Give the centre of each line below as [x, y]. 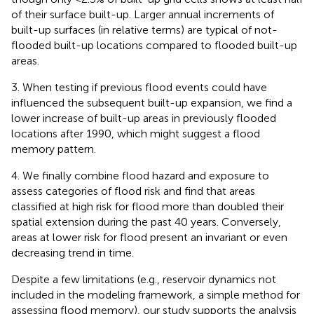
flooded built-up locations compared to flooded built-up [154, 45]
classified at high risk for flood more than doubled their [148, 206]
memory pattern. [54, 149]
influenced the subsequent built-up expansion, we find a [152, 103]
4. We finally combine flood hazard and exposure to [140, 176]
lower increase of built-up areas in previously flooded [144, 118]
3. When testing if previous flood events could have [139, 87]
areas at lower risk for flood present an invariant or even [149, 237]
